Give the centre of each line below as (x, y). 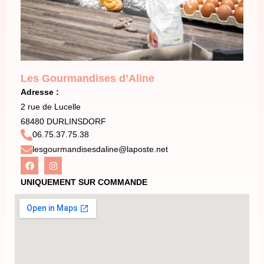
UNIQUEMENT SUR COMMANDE (84, 182)
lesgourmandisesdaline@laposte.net (100, 149)
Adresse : (40, 92)
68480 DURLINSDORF (63, 122)
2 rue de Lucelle (51, 107)
